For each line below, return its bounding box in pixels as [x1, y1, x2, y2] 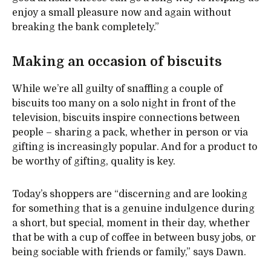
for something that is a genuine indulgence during [12, 203, 255, 215]
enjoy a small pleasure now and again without [12, 7, 231, 18]
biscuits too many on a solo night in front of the [12, 98, 236, 109]
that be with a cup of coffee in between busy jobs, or [12, 232, 256, 244]
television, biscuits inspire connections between [12, 113, 240, 124]
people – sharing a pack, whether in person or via [12, 127, 248, 139]
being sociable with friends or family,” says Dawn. [12, 247, 246, 258]
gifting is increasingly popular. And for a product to [12, 142, 257, 153]
